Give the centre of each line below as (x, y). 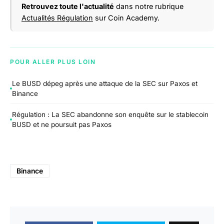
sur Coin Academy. (126, 17)
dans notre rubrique (149, 6)
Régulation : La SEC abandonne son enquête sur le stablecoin (110, 114)
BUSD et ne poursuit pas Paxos (62, 124)
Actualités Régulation (57, 17)
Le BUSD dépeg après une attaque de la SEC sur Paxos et (105, 83)
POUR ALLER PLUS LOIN (53, 61)
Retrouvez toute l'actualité (68, 6)
